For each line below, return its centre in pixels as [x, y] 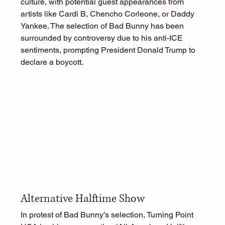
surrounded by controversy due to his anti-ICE [102, 38]
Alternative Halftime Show [82, 199]
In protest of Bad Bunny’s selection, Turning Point [108, 215]
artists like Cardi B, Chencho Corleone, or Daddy [108, 14]
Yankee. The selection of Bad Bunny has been [103, 26]
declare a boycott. [52, 62]
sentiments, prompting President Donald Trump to [109, 50]
